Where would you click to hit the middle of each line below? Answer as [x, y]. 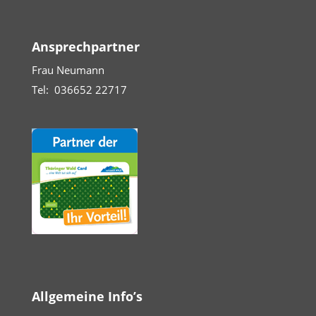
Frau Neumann [68, 70]
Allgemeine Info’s [87, 297]
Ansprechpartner [85, 47]
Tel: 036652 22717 [79, 90]
